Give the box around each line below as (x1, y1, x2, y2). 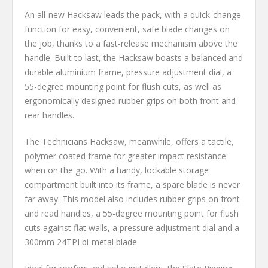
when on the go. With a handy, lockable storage (25, 165, 209, 176)
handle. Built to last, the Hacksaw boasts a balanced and (25, 52, 243, 64)
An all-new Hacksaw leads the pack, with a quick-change (25, 9, 241, 21)
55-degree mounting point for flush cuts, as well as (25, 81, 221, 93)
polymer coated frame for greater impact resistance (25, 150, 226, 162)
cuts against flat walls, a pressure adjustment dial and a (25, 222, 239, 234)
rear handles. (25, 109, 74, 121)
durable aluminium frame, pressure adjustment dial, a (25, 66, 232, 78)
